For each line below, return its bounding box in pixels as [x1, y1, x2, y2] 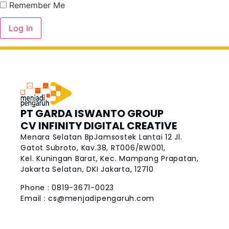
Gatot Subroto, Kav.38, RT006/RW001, [20, 143, 166, 153]
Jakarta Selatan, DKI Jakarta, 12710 [20, 164, 154, 175]
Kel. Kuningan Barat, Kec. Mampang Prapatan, [20, 153, 199, 164]
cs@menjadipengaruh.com [48, 193, 155, 203]
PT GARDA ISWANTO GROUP [20, 106, 164, 121]
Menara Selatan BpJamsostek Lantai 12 [20, 132, 175, 143]
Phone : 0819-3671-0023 [20, 182, 114, 193]
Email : [20, 193, 49, 203]
